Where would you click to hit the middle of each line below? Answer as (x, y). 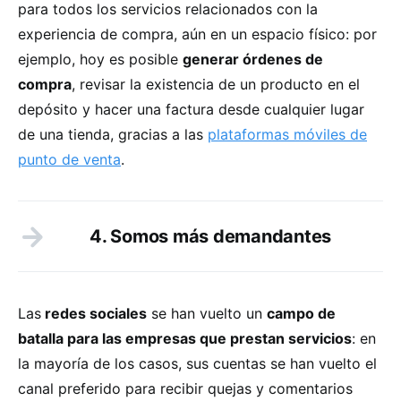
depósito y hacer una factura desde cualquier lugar (191, 109)
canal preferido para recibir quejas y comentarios (185, 388)
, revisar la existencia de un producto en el (216, 84)
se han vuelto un (207, 313)
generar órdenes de (253, 59)
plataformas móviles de (287, 134)
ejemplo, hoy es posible (100, 59)
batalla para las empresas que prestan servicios (185, 338)
